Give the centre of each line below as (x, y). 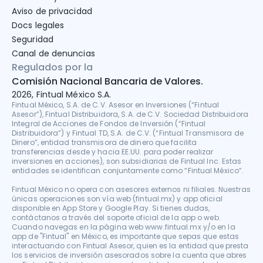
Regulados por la (52, 68)
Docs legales (38, 26)
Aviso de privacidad (52, 11)
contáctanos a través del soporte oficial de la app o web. (116, 218)
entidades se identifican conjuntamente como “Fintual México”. (128, 171)
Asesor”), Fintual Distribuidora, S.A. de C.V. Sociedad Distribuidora (130, 114)
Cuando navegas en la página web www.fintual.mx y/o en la (124, 227)
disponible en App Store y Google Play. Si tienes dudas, (111, 208)
